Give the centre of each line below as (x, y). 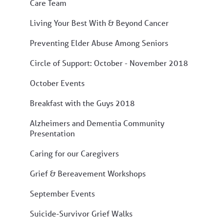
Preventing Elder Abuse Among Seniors (99, 43)
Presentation (52, 133)
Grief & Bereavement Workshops (88, 173)
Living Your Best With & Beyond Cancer (99, 22)
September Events (62, 193)
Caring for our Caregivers (74, 153)
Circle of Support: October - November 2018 (109, 63)
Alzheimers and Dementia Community (97, 123)
